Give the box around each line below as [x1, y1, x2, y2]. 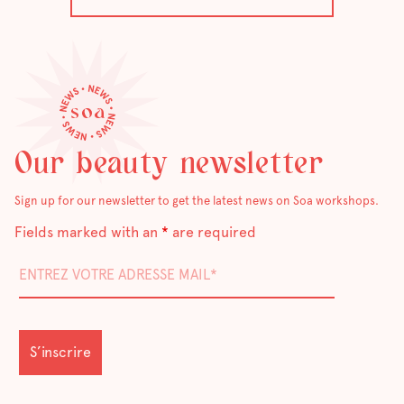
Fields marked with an [14, 224, 161, 241]
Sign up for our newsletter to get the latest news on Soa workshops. [14, 194, 379, 207]
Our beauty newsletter [14, 149, 324, 180]
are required [169, 224, 256, 241]
